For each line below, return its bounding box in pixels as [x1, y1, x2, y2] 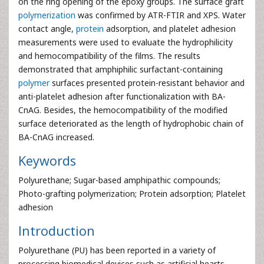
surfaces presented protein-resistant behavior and [49, 77, 245, 88]
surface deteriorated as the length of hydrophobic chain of [18, 118, 243, 129]
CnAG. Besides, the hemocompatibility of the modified [18, 104, 227, 115]
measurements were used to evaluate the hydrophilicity [18, 37, 233, 48]
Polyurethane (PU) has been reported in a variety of [18, 245, 216, 256]
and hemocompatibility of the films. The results [18, 50, 200, 61]
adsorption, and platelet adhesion [104, 23, 236, 34]
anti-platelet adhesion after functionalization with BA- [18, 91, 226, 102]
